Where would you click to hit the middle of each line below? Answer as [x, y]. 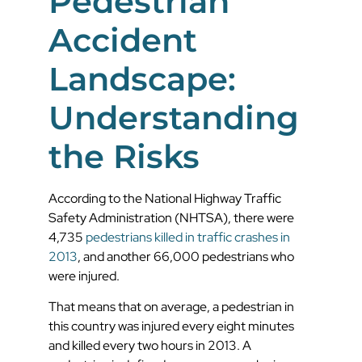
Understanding [174, 117]
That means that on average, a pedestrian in [171, 307]
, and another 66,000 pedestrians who [186, 256]
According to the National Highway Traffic [165, 198]
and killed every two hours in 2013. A [150, 346]
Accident [123, 40]
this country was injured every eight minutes [171, 326]
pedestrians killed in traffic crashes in [187, 237]
